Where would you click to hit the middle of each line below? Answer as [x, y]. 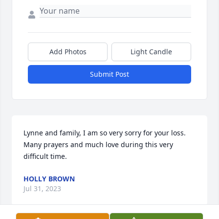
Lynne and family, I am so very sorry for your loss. [105, 133]
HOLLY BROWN [49, 179]
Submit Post [109, 74]
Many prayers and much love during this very [98, 145]
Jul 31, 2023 [42, 189]
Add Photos [68, 52]
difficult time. [45, 156]
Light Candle [151, 52]
